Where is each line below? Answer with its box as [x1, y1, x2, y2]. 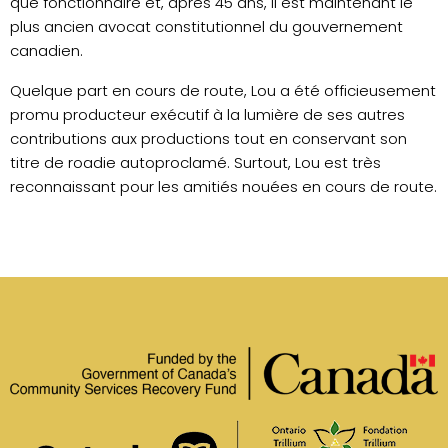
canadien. [10, 39, 83, 61]
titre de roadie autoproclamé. [10, 151, 230, 173]
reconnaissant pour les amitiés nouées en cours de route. [10, 175, 437, 197]
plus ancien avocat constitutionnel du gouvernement [10, 15, 403, 37]
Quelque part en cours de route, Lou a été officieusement [10, 79, 436, 101]
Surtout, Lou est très [230, 151, 381, 173]
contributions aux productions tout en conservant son [10, 127, 407, 149]
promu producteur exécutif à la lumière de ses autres [10, 103, 405, 125]
